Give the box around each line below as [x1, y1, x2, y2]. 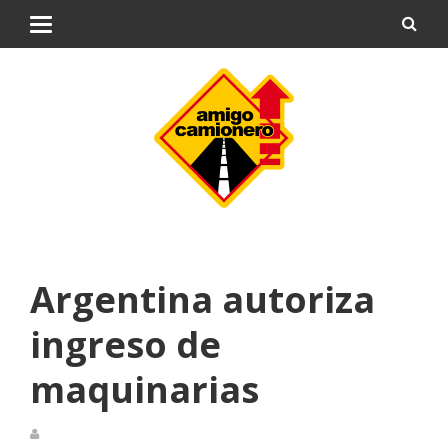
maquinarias [30, 365, 259, 414]
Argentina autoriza [30, 275, 375, 324]
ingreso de [30, 320, 221, 369]
